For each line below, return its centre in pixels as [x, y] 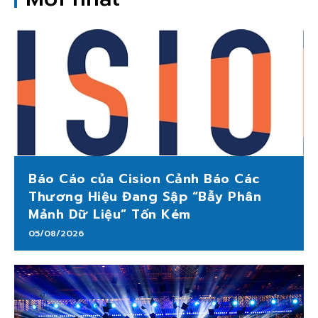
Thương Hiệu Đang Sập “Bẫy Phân [145, 197]
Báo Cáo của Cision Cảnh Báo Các [144, 179]
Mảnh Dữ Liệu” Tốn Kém [110, 215]
